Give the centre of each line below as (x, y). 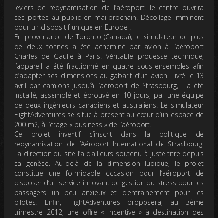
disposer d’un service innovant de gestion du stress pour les (109, 183)
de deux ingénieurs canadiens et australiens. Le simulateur (109, 105)
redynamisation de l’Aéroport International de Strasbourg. (109, 144)
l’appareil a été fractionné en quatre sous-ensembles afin (109, 66)
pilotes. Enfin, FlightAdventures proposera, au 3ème (109, 202)
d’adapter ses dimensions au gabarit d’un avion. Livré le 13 (109, 76)
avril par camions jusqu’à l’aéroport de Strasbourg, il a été (109, 85)
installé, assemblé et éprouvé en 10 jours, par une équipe (109, 95)
